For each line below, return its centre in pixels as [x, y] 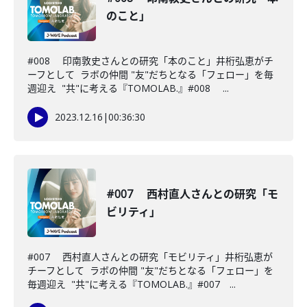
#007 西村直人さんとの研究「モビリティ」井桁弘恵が [150, 257]
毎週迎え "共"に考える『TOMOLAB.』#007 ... [132, 284]
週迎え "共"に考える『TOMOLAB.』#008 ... [128, 88]
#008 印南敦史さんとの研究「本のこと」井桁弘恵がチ [150, 61]
